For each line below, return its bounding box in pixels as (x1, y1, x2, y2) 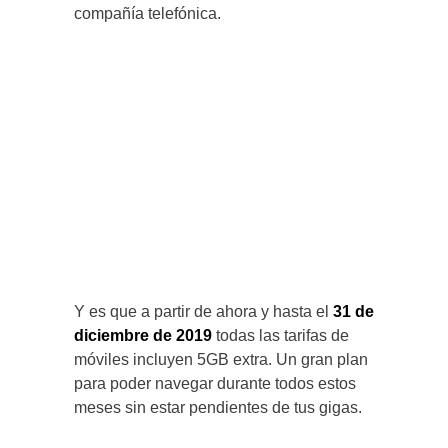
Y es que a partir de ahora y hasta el (74, 303, 333, 321)
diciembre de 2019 (74, 327, 212, 345)
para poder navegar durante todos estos (74, 375, 356, 393)
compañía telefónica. (74, 5, 221, 23)
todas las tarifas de (212, 327, 349, 345)
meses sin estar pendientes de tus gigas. (74, 399, 362, 417)
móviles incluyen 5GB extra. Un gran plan (74, 351, 368, 369)
